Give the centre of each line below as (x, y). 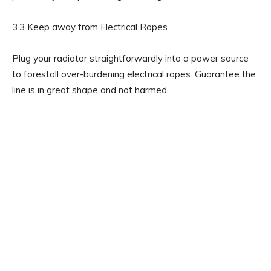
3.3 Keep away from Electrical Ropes (90, 27)
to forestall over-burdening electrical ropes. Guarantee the (134, 74)
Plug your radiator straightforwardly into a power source (130, 58)
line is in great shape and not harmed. (90, 90)
